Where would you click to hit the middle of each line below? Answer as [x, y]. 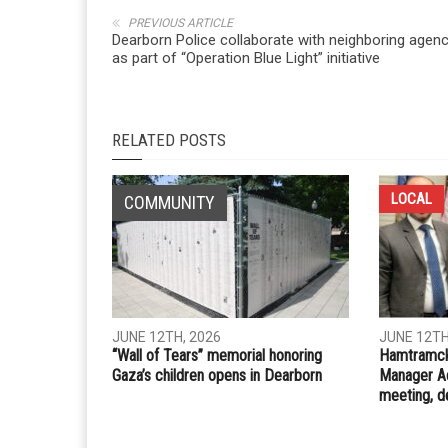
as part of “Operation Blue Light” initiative [246, 417]
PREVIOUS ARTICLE [180, 382]
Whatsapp [323, 309]
